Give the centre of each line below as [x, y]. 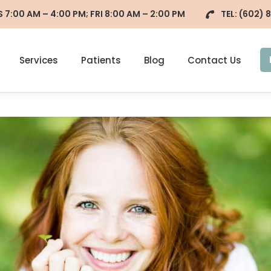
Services [39, 60]
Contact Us [214, 60]
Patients [101, 60]
